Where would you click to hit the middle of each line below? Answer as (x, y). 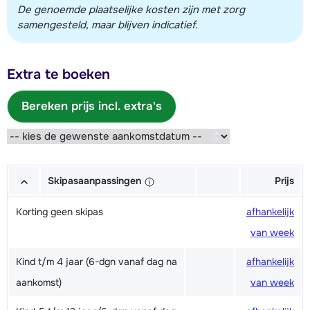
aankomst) (39, 283)
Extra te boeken (58, 75)
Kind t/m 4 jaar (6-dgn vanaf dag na (97, 262)
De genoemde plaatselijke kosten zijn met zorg (131, 10)
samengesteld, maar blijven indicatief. (108, 25)
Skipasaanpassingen (96, 181)
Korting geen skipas (60, 212)
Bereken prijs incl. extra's (92, 107)
